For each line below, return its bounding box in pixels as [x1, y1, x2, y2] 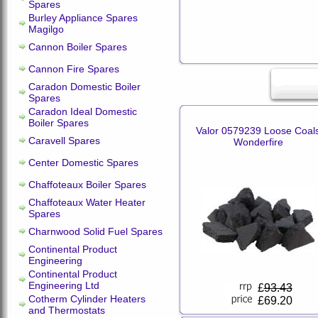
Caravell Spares [28, 135, 100, 146]
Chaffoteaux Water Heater [28, 197, 146, 208]
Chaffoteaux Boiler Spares [28, 179, 146, 190]
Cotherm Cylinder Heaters [28, 293, 146, 305]
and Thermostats [28, 305, 105, 316]
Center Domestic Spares [28, 157, 138, 168]
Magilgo [28, 23, 64, 35]
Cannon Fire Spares [28, 63, 119, 75]
